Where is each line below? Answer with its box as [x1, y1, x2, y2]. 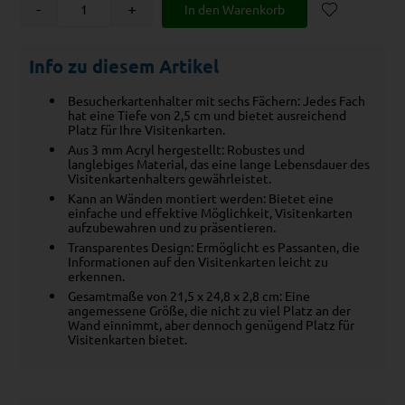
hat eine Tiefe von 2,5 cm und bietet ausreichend [68, 107, 347, 124]
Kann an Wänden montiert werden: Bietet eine [68, 190, 334, 207]
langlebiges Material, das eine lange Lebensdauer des [68, 155, 371, 173]
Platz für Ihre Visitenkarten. [68, 121, 226, 138]
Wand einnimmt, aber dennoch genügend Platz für [68, 316, 355, 334]
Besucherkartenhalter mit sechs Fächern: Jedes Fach [68, 92, 366, 109]
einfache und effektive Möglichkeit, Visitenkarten [68, 204, 353, 221]
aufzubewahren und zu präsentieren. [68, 219, 277, 236]
